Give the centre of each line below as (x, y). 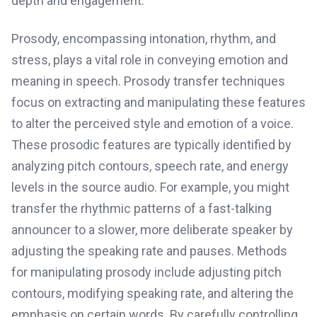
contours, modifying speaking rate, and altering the (152, 293)
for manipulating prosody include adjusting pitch (146, 272)
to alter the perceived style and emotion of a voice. (152, 123)
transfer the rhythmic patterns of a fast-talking (142, 208)
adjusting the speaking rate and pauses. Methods (149, 251)
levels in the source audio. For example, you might (150, 187)
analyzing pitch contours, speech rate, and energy (150, 166)
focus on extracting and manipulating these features (158, 102)
